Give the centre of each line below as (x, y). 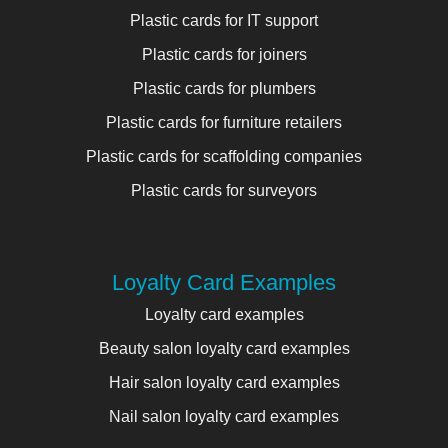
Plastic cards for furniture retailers (224, 122)
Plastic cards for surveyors (224, 190)
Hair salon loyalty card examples (224, 382)
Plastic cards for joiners (224, 54)
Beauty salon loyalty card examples (224, 348)
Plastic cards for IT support (224, 20)
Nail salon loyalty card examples (224, 416)
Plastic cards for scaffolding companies (224, 156)
